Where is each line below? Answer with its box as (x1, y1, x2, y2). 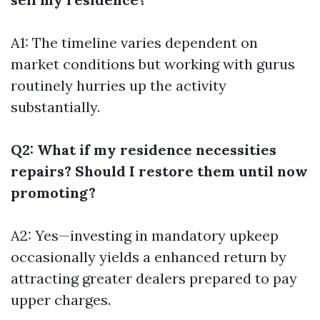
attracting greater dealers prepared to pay (11, 269, 297, 288)
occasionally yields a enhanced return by (11, 248, 286, 266)
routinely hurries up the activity (11, 76, 226, 95)
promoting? (11, 184, 96, 202)
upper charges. (11, 291, 111, 309)
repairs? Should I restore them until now (11, 162, 308, 181)
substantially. (11, 98, 100, 116)
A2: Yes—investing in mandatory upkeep (11, 226, 279, 245)
